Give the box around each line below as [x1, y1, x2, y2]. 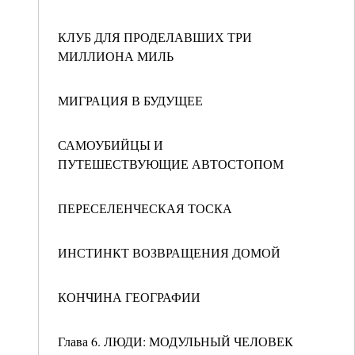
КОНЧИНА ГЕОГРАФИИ [58, 288, 200, 305]
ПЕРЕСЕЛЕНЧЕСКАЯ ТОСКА [58, 200, 232, 216]
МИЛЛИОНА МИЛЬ [58, 48, 174, 64]
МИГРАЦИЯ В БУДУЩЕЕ [58, 92, 203, 109]
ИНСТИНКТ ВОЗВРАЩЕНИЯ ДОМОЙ [58, 244, 281, 261]
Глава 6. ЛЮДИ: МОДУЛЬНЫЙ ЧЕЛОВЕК [58, 333, 293, 349]
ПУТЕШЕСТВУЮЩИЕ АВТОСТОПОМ [58, 155, 284, 172]
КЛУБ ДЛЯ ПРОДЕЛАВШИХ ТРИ [58, 29, 252, 45]
